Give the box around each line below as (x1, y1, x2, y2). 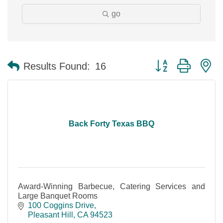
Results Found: (23, 60, 90, 72)
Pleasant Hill (28, 211, 73, 220)
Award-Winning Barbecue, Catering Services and (18, 182, 205, 191)
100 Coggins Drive (28, 201, 94, 210)
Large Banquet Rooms (18, 192, 98, 201)
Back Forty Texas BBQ (69, 119, 154, 128)
